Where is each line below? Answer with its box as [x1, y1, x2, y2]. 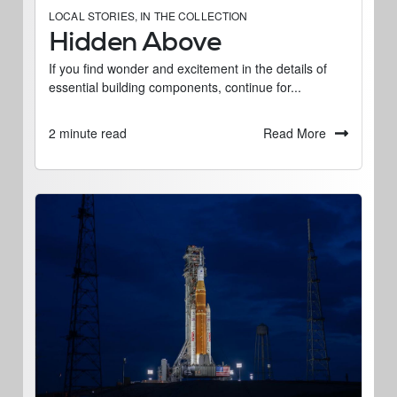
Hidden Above [49, 24, 222, 59]
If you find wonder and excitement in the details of [49, 59, 327, 78]
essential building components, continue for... [49, 78, 301, 97]
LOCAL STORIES [49, 8, 135, 24]
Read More [263, 123, 326, 142]
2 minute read [49, 124, 127, 143]
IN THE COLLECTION [140, 8, 248, 24]
